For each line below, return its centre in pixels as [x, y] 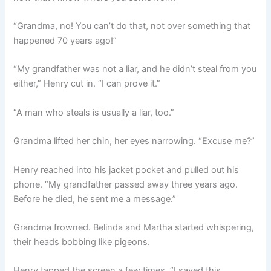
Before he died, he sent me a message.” [95, 199]
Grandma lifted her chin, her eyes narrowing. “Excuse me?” [134, 141]
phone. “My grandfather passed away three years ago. [126, 184]
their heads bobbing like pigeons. [82, 242]
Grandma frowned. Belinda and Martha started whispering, [134, 227]
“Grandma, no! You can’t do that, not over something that [132, 26]
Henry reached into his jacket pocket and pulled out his [126, 170]
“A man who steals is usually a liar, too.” [94, 112]
